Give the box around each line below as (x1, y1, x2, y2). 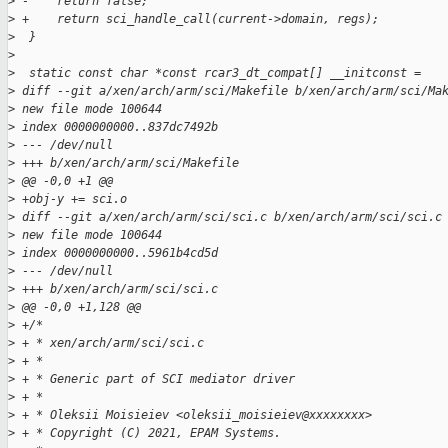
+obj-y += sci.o (15, 192, 127, 207)
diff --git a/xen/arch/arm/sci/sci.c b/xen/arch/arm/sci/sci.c (15, 210, 442, 225)
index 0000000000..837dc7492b (15, 120, 218, 135)
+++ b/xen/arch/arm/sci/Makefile (15, 156, 239, 171)
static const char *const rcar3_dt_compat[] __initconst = (15, 66, 421, 81)
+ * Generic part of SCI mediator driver (15, 372, 295, 387)
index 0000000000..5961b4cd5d (15, 246, 218, 261)
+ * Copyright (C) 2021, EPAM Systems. (15, 426, 281, 441)
